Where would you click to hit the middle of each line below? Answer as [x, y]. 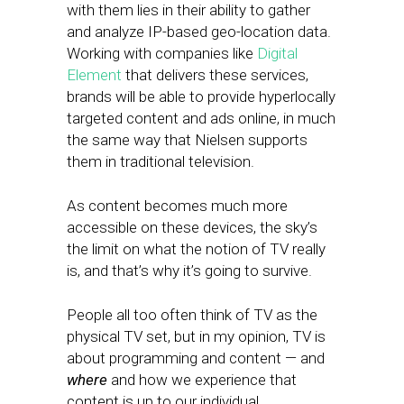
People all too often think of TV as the [192, 315]
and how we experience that [204, 380]
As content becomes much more [177, 206]
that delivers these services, [215, 75]
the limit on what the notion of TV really [196, 249]
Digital [277, 53]
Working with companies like [162, 53]
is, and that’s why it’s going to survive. [189, 271]
